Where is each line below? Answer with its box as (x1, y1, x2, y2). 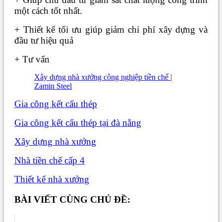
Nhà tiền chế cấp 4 (14, 155, 85, 166)
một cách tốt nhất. (14, 5, 82, 16)
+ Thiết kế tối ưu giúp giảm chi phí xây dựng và (14, 24, 208, 35)
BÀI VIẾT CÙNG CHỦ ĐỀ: (14, 194, 130, 205)
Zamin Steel (34, 82, 72, 91)
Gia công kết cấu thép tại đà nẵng (14, 117, 141, 128)
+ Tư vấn (14, 54, 50, 65)
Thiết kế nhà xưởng (14, 174, 89, 185)
